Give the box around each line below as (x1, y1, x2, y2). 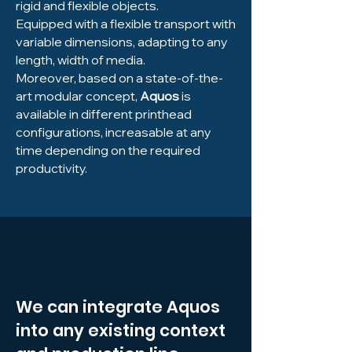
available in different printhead (16, 106, 192, 122)
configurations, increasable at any (16, 124, 211, 140)
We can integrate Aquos (16, 295, 220, 318)
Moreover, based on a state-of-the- (16, 70, 223, 86)
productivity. (16, 160, 87, 176)
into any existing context (16, 319, 225, 342)
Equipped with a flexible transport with (16, 16, 236, 31)
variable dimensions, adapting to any (16, 34, 228, 49)
